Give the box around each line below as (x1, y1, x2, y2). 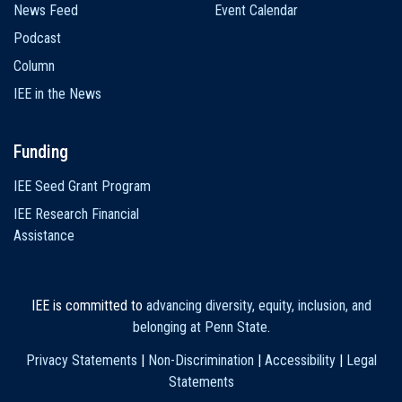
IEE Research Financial (13, 205, 139, 223)
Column (13, 57, 55, 74)
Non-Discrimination (147, 352, 254, 370)
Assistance (13, 226, 74, 244)
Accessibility (264, 352, 336, 370)
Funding (13, 140, 68, 162)
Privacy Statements (25, 352, 137, 370)
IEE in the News (13, 84, 101, 102)
